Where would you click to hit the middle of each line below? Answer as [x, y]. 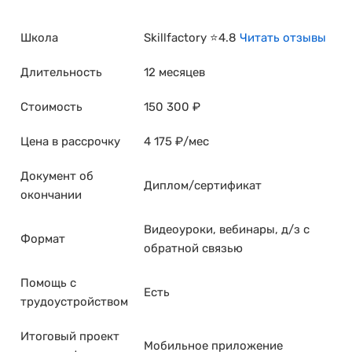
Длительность [61, 73]
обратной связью [193, 249]
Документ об [57, 176]
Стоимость [51, 107]
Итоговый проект [70, 337]
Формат [43, 239]
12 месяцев [174, 73]
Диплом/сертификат [203, 186]
